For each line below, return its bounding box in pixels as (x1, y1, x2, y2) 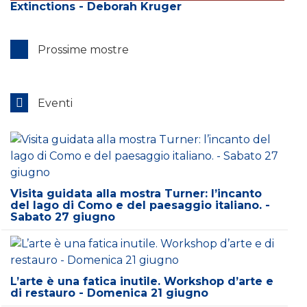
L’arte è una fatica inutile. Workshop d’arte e (10, 275, 273, 288)
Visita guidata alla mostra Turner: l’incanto (10, 187, 262, 200)
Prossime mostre (35, 42, 129, 56)
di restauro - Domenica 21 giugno (10, 286, 208, 300)
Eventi (35, 96, 73, 110)
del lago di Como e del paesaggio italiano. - (10, 199, 270, 212)
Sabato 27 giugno (10, 210, 115, 223)
